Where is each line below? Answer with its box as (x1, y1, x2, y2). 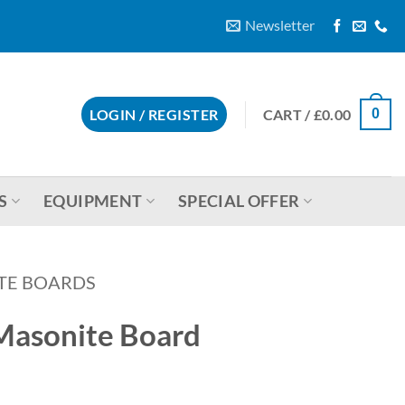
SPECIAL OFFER (177, 191, 300, 211)
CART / (262, 105, 314, 123)
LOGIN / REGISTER (89, 105, 219, 123)
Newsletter (244, 15, 315, 33)
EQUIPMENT (43, 191, 143, 211)
